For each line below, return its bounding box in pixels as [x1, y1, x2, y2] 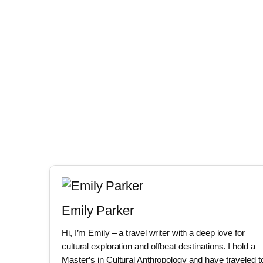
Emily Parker [62, 203, 134, 218]
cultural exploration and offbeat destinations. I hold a [62, 241, 255, 251]
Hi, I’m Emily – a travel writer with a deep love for [62, 228, 245, 238]
